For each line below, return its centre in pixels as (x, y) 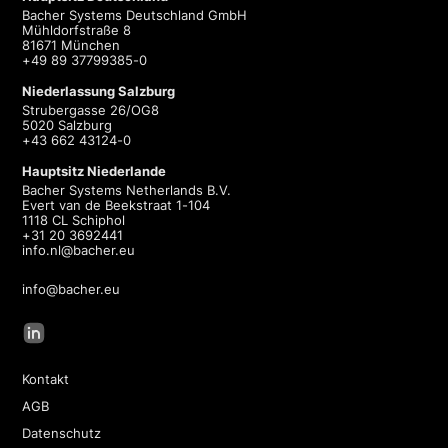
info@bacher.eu (71, 289)
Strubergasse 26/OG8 (91, 110)
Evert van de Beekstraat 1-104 (116, 205)
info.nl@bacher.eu (79, 250)
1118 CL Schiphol (74, 220)
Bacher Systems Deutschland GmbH (135, 15)
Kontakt (46, 379)
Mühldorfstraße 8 (77, 30)
